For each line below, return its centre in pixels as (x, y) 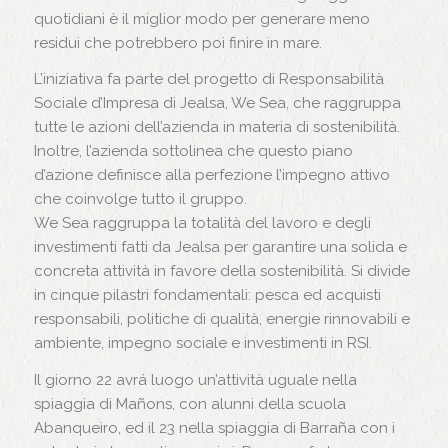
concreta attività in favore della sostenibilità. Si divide (221, 271)
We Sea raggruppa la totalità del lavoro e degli (202, 223)
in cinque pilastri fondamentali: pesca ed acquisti (207, 295)
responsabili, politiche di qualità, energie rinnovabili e (221, 319)
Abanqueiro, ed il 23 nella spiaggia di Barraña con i (214, 428)
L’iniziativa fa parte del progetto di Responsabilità (208, 79)
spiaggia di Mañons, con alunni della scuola (189, 404)
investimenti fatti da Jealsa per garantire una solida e (220, 247)
